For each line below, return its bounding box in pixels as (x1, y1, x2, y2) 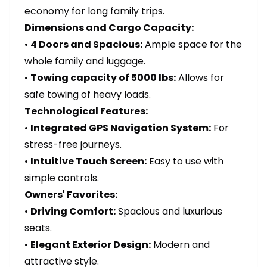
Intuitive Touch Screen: (30, 154, 147, 169)
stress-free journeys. (24, 138, 122, 152)
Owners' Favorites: (24, 188, 117, 202)
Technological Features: (24, 104, 148, 119)
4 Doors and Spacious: (30, 38, 142, 52)
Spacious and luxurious (116, 204, 222, 219)
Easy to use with (147, 154, 223, 169)
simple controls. (24, 171, 99, 185)
